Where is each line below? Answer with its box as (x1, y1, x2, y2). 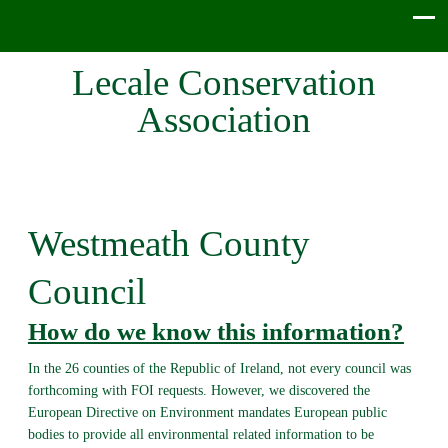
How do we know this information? (27, 317, 404, 345)
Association (137, 98, 311, 140)
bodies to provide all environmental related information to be (27, 426, 374, 442)
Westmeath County (27, 222, 310, 264)
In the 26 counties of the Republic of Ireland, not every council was (27, 360, 411, 376)
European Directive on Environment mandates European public (27, 404, 387, 420)
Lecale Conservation (72, 61, 376, 103)
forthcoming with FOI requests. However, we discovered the (27, 382, 370, 398)
